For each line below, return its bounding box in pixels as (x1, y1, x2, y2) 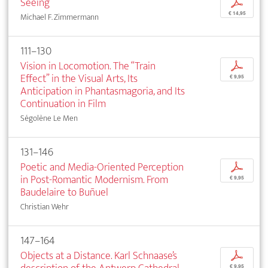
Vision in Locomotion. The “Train (20, 57, 156, 76)
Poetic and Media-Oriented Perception (20, 158, 184, 177)
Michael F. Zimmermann (20, 10, 99, 25)
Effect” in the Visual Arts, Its (20, 69, 138, 89)
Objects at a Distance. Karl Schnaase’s (20, 246, 177, 266)
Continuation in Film (20, 95, 106, 114)
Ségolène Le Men (20, 111, 78, 126)
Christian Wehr (20, 200, 69, 214)
